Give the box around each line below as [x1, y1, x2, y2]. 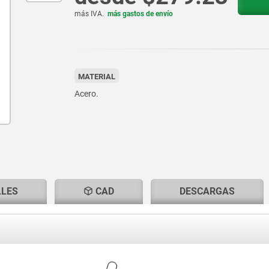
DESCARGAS [179, 186, 235, 198]
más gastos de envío [107, 10, 173, 19]
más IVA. [74, 10, 104, 19]
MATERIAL [77, 72, 115, 82]
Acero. [74, 89, 98, 99]
